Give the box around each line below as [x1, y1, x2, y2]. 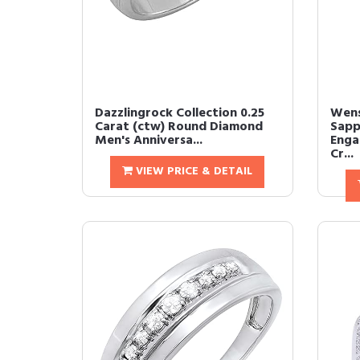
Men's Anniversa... [95, 130, 202, 151]
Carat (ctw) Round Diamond [95, 117, 263, 137]
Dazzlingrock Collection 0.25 [95, 103, 264, 124]
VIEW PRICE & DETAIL [133, 162, 253, 181]
